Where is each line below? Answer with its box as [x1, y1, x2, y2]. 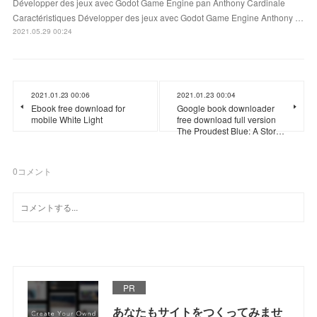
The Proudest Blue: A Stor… [177, 124, 284, 137]
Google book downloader [177, 101, 275, 114]
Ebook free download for [31, 101, 126, 114]
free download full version [177, 113, 276, 125]
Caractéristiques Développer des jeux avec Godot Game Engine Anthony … [13, 11, 304, 23]
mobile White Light [31, 113, 103, 125]
